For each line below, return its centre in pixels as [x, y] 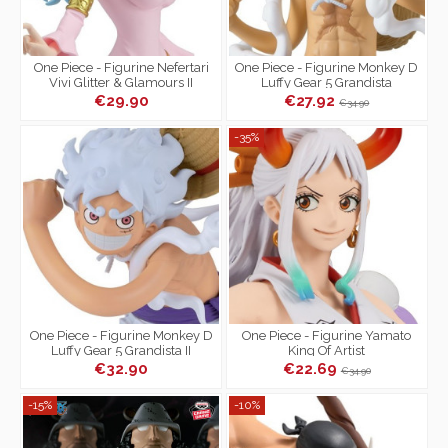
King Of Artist [327, 350]
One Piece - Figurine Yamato [327, 335]
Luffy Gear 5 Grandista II [121, 350]
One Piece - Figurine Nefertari [121, 67]
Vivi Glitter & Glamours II [121, 82]
